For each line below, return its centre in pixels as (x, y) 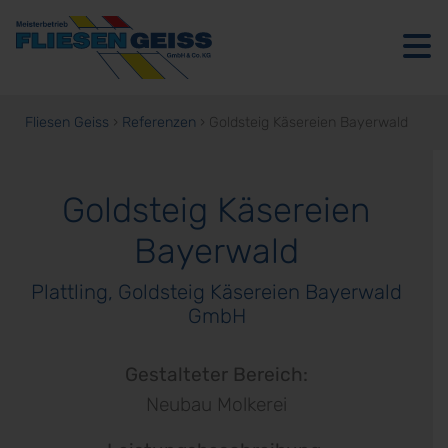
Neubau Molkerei (216, 404)
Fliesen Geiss (67, 122)
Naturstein (81, 265)
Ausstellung (88, 150)
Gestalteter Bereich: (216, 374)
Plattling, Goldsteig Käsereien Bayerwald (216, 291)
